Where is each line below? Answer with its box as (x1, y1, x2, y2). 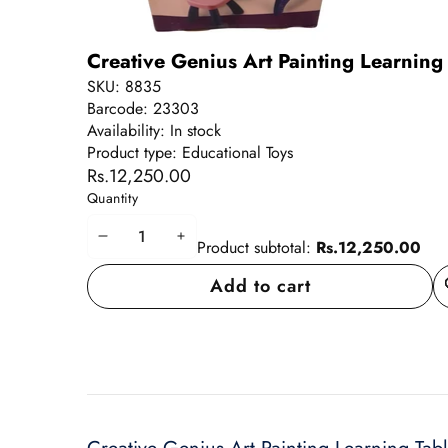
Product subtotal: (197, 235, 311, 259)
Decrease (101, 233, 186, 260)
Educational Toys (182, 140, 293, 164)
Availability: (87, 118, 170, 142)
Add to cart (209, 272, 311, 299)
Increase (179, 233, 256, 260)
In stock (170, 118, 221, 142)
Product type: (87, 140, 182, 164)
